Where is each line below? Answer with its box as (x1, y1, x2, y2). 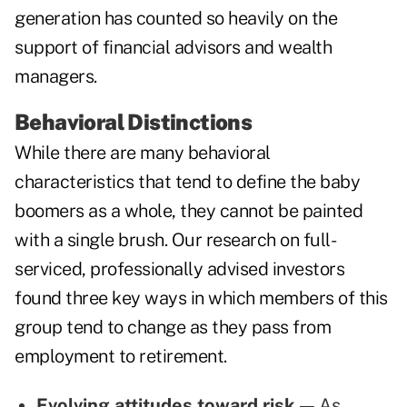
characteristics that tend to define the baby (15, 171, 360, 194)
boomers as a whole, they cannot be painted (15, 200, 362, 223)
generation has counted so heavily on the (15, 7, 337, 30)
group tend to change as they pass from (15, 316, 331, 339)
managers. (15, 65, 97, 88)
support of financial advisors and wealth (15, 36, 332, 59)
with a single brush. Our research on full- (15, 229, 336, 252)
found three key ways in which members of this (15, 287, 388, 310)
